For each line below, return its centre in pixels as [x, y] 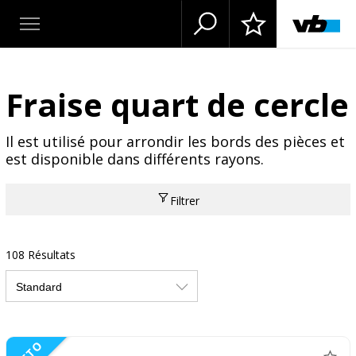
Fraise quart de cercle [177, 104]
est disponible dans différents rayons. [134, 159]
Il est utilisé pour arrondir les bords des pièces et [175, 141]
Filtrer [184, 200]
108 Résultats [40, 255]
